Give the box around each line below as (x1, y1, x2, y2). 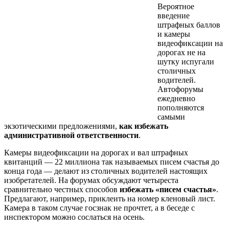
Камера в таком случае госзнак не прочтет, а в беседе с (4, 203, 195, 213)
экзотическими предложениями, (4, 122, 119, 131)
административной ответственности (4, 131, 139, 140)
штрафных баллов (157, 20, 220, 30)
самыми (157, 112, 185, 122)
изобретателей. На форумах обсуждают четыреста (4, 176, 178, 185)
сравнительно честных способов (4, 185, 120, 194)
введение (157, 11, 190, 20)
